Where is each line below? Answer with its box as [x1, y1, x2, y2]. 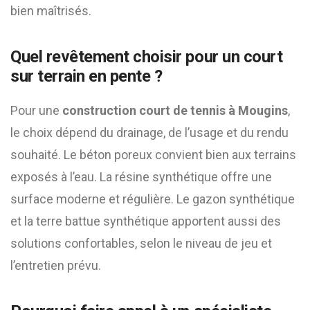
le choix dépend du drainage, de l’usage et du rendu [10, 125, 289, 140]
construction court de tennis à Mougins [62, 103, 288, 118]
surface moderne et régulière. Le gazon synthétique [10, 192, 295, 206]
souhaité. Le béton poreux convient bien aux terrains [10, 147, 296, 162]
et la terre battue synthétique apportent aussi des [10, 214, 281, 228]
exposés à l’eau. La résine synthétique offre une [10, 170, 272, 184]
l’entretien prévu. [10, 258, 101, 273]
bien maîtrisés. [10, 3, 91, 18]
